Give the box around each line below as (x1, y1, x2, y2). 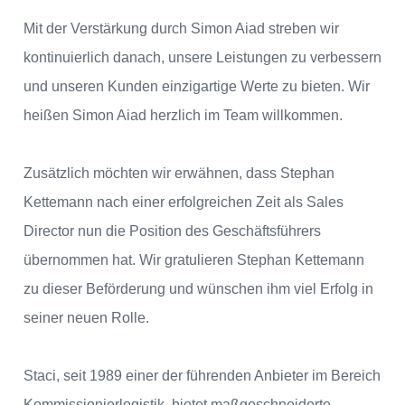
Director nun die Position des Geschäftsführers (24, 223, 321, 240)
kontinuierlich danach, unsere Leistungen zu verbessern (24, 50, 381, 66)
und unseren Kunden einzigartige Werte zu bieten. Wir (24, 79, 370, 95)
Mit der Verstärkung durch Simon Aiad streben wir (24, 21, 339, 37)
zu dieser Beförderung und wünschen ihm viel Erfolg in (24, 281, 373, 297)
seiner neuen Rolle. (24, 310, 149, 326)
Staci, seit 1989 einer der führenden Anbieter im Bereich (24, 368, 381, 384)
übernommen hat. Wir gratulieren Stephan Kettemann (24, 252, 364, 268)
